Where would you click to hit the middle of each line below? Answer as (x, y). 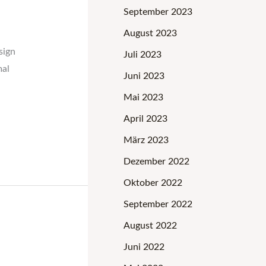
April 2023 (145, 118)
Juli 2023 (142, 54)
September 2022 (158, 204)
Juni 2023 (144, 76)
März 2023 (146, 140)
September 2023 (158, 12)
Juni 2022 (144, 247)
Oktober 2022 (153, 183)
